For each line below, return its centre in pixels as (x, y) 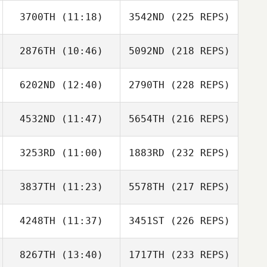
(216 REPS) (197, 119)
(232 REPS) (197, 153)
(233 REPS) (197, 255)
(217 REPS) (197, 187)
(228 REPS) (197, 85)
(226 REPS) (197, 221)
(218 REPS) (197, 51)
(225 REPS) (197, 17)
